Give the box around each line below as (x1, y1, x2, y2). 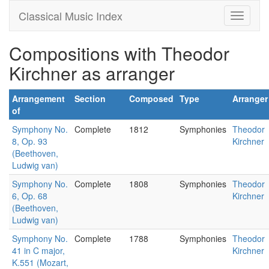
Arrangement (12, 92, 65, 104)
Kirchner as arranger (9, 60, 175, 86)
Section (74, 92, 106, 104)
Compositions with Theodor (9, 40, 229, 66)
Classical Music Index (19, 8, 122, 23)
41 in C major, (12, 244, 65, 256)
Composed (129, 92, 174, 104)
